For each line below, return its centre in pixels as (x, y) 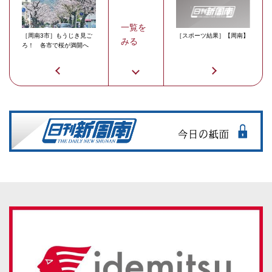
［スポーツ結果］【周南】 (212, 36)
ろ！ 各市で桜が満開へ (55, 45)
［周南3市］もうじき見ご (57, 36)
